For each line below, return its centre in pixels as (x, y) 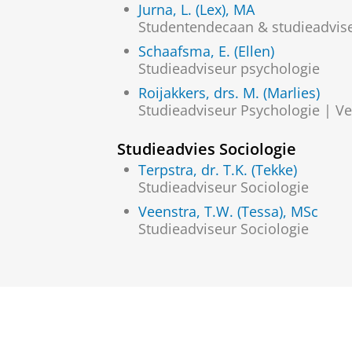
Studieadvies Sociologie (207, 149)
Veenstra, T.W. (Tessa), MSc (228, 211)
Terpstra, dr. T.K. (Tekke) (218, 169)
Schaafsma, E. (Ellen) (206, 51)
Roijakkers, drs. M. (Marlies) (229, 93)
